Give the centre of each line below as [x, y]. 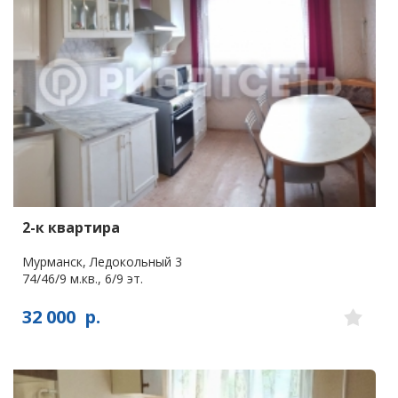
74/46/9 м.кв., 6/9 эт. [83, 279]
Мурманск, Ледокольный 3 [102, 262]
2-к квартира [71, 228]
